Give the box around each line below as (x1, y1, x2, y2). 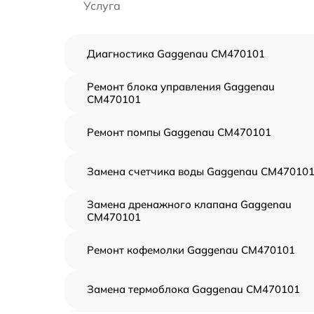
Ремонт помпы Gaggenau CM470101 (87, 125, 271, 139)
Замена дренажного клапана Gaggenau (87, 197, 292, 211)
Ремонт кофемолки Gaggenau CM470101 (87, 243, 295, 257)
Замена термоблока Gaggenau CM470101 (87, 282, 300, 296)
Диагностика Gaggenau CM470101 (87, 46, 265, 60)
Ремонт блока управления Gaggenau (87, 79, 275, 93)
